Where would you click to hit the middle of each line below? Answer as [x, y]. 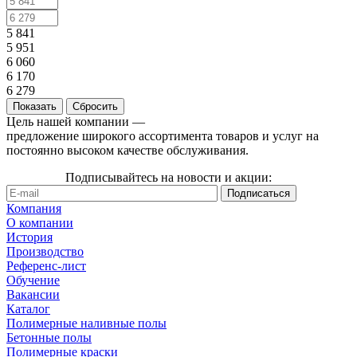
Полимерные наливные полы [86, 324]
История [29, 237]
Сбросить [95, 107]
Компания [34, 209]
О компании [40, 223]
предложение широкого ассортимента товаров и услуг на [163, 136]
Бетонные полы [49, 338]
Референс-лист [46, 266]
